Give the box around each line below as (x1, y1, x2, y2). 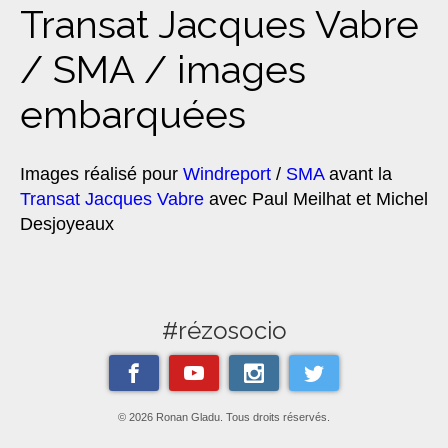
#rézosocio (161, 316, 287, 346)
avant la (324, 164, 392, 185)
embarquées (20, 91, 246, 137)
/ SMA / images (20, 46, 306, 92)
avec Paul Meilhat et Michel (204, 189, 428, 210)
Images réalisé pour (20, 164, 183, 185)
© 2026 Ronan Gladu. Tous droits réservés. (118, 411, 330, 424)
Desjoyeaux (20, 214, 114, 235)
